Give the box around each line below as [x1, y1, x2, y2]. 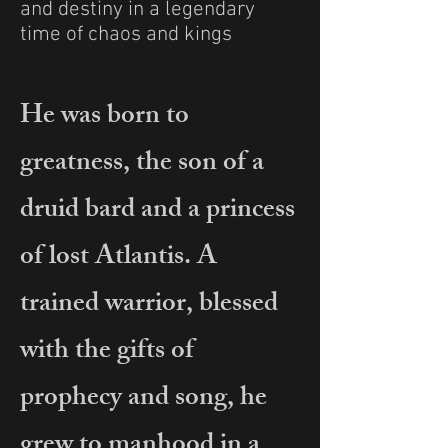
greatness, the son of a [20, 141, 264, 188]
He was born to [20, 94, 189, 141]
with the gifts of [20, 329, 194, 376]
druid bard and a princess [20, 188, 295, 235]
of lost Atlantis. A [20, 235, 217, 282]
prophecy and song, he [20, 376, 267, 423]
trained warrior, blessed [20, 282, 278, 329]
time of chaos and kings [20, 22, 232, 47]
